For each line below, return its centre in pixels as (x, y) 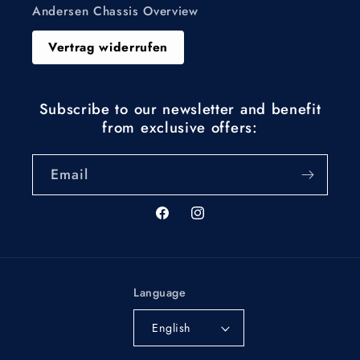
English (172, 328)
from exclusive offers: (180, 127)
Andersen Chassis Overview (115, 11)
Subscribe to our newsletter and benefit (180, 108)
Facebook (182, 222)
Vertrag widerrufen (108, 47)
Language (160, 293)
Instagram (218, 222)
